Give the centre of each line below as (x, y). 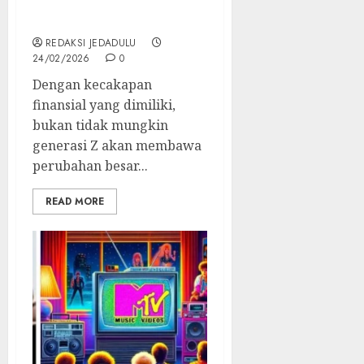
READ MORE (75, 201)
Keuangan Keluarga (100, 22)
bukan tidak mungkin (100, 125)
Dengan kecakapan (92, 84)
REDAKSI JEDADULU (91, 43)
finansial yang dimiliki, (104, 104)
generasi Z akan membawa (117, 145)
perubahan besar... (90, 165)
